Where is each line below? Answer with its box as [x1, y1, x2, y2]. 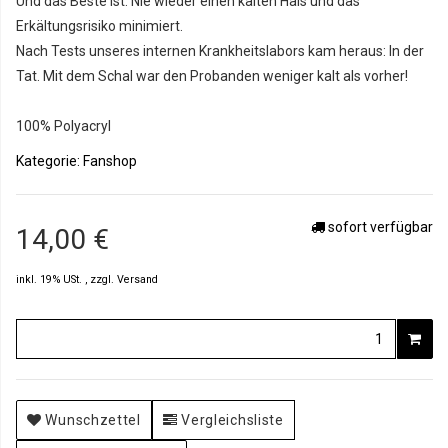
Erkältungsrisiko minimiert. [16, 18, 183, 34]
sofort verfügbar [325, 219, 433, 235]
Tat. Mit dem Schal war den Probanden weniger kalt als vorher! [16, 68, 408, 84]
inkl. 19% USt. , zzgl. [16, 273, 117, 286]
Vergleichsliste [181, 412, 284, 428]
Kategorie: [16, 153, 83, 169]
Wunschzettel [45, 412, 141, 428]
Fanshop [83, 153, 137, 169]
